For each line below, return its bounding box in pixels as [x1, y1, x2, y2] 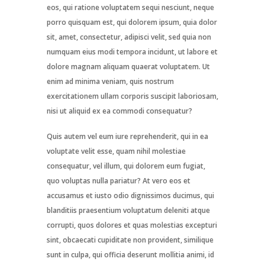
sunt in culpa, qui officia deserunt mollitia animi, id [47, 250, 214, 260]
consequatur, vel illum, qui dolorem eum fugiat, [47, 161, 205, 172]
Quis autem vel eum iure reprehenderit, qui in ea [47, 131, 208, 142]
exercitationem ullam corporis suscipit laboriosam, [47, 91, 218, 102]
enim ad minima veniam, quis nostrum [47, 76, 174, 87]
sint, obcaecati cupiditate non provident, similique [47, 235, 214, 245]
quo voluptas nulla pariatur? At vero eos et [47, 176, 190, 186]
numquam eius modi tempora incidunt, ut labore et [47, 47, 218, 57]
